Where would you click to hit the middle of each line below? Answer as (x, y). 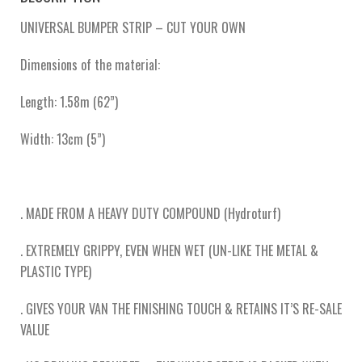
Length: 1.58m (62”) (69, 101)
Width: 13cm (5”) (63, 139)
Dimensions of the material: (90, 64)
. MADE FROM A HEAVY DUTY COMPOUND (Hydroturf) (150, 213)
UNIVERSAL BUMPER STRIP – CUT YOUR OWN (133, 27)
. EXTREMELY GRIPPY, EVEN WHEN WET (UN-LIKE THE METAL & (169, 250)
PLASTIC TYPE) (56, 271)
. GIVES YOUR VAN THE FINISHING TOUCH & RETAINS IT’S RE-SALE (181, 308)
